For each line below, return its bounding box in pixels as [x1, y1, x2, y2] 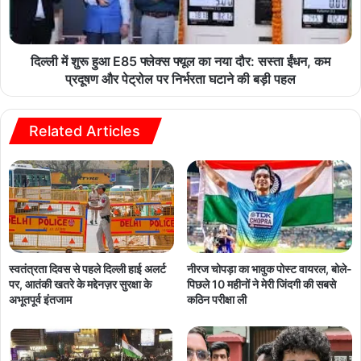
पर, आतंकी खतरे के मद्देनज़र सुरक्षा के [9, 277, 151, 292]
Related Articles [29, 122, 140, 139]
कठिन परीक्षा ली [187, 292, 247, 306]
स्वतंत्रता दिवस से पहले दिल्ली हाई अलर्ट [9, 262, 166, 276]
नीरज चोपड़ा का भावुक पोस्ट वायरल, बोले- [187, 261, 352, 276]
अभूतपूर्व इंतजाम [9, 293, 72, 307]
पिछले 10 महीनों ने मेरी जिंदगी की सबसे [187, 276, 336, 291]
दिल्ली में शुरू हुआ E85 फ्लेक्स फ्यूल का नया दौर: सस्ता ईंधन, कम [31, 52, 330, 69]
